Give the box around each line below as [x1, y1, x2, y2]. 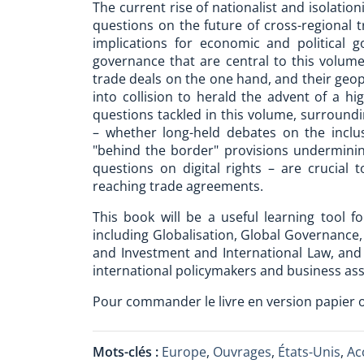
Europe [162, 343, 206, 361]
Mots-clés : [93, 343, 162, 361]
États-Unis [278, 343, 340, 361]
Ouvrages [213, 343, 271, 361]
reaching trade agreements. [93, 177, 263, 195]
